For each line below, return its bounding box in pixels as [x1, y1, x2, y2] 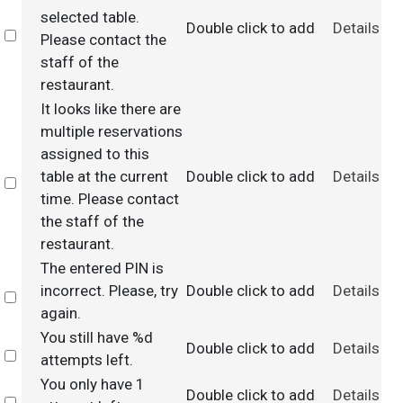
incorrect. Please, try [40, 282, 178, 300]
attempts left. [40, 351, 133, 369]
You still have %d [40, 328, 153, 346]
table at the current [40, 167, 168, 185]
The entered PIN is [40, 259, 164, 277]
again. [40, 304, 81, 322]
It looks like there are [40, 100, 181, 118]
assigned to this [40, 145, 149, 163]
